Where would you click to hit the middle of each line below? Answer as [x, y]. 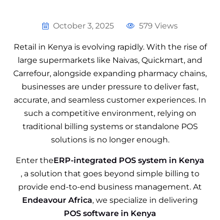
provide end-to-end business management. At [110, 187]
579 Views [157, 26]
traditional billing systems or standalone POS [110, 126]
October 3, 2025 [83, 26]
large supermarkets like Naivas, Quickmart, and [110, 60]
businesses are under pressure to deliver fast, [110, 86]
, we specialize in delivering [145, 200]
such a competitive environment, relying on [110, 113]
